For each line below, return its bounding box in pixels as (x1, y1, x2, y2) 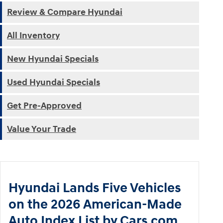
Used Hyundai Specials (7, 77, 100, 89)
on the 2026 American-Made (8, 196, 182, 214)
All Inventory (7, 30, 60, 42)
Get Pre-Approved (7, 100, 82, 112)
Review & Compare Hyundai (7, 6, 122, 18)
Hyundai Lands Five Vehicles (8, 180, 181, 197)
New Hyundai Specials (7, 53, 99, 65)
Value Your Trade (7, 123, 76, 135)
